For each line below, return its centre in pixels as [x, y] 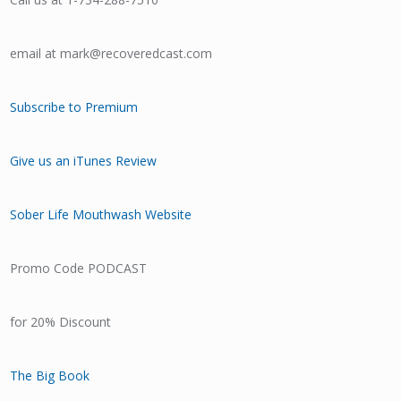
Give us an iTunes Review [84, 161]
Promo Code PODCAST [79, 268]
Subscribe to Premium [74, 107]
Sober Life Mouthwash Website [103, 214]
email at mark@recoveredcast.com [111, 53]
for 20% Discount [61, 322]
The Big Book [50, 375]
